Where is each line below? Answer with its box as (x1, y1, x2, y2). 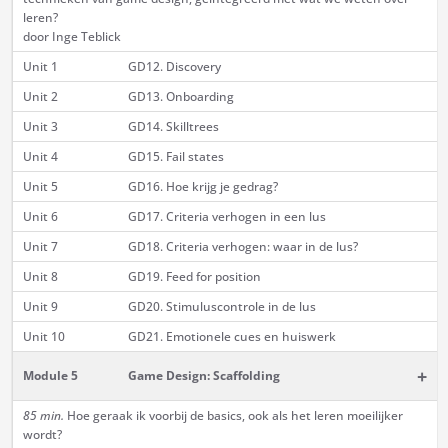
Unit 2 (22, 88, 58, 106)
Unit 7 (22, 238, 58, 256)
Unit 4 (22, 148, 58, 166)
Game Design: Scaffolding (127, 367, 280, 385)
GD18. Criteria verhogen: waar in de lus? (127, 238, 358, 256)
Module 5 (22, 367, 78, 385)
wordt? (22, 426, 65, 444)
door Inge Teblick (22, 28, 121, 46)
